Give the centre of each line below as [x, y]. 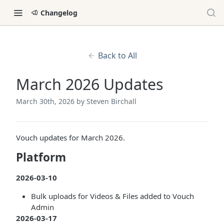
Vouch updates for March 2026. [70, 137]
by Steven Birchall [106, 101]
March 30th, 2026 [45, 101]
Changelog [59, 12]
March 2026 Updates [90, 84]
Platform [41, 157]
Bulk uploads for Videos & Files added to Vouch [112, 196]
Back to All [117, 55]
